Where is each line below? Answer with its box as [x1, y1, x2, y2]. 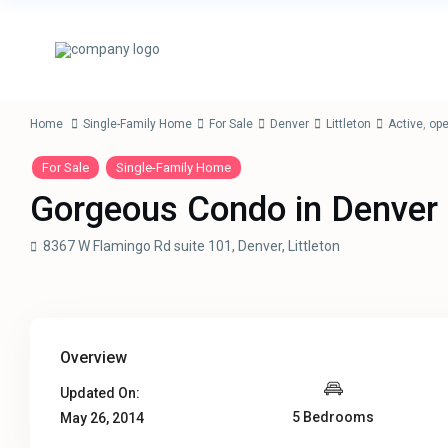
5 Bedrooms [292, 409, 375, 426]
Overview [60, 348, 128, 368]
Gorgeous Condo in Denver [30, 189, 439, 231]
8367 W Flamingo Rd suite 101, [40, 238, 239, 255]
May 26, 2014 [60, 410, 145, 427]
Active [388, 117, 424, 132]
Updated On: [60, 385, 141, 402]
